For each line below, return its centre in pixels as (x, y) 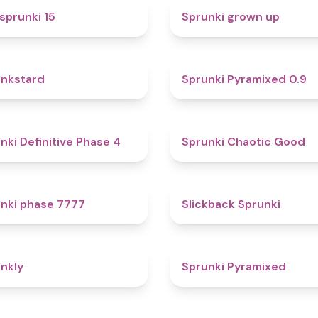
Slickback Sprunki (231, 204)
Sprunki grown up (231, 17)
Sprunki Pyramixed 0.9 (244, 79)
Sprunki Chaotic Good (243, 142)
